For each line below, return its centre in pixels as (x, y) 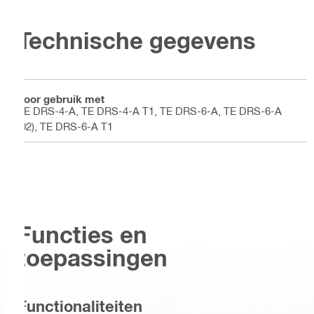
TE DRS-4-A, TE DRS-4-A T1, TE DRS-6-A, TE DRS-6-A (150, 110)
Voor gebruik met (61, 99)
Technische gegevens (137, 41)
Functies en (82, 235)
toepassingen (93, 258)
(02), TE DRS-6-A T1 (65, 126)
